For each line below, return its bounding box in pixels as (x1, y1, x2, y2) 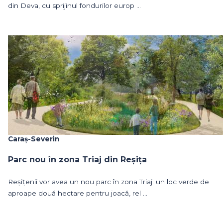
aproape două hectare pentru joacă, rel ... (8, 189, 147, 197)
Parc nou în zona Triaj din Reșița (8, 154, 147, 164)
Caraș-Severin (8, 134, 59, 143)
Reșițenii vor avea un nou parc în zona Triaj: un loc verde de (8, 177, 209, 186)
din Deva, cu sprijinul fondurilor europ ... (8, 1, 141, 9)
